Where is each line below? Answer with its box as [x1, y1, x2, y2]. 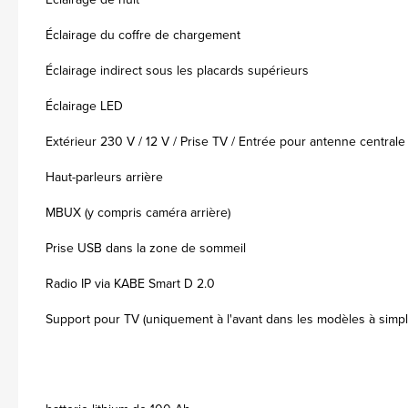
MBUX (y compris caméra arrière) [46, 203, 230, 222]
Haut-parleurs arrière [46, 168, 163, 187]
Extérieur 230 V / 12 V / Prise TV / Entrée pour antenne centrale [46, 132, 405, 151]
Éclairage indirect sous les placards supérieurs [46, 61, 309, 80]
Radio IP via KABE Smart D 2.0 [46, 274, 215, 293]
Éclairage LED [46, 97, 123, 116]
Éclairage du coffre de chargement [46, 25, 240, 45]
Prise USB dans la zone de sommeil [46, 239, 246, 258]
